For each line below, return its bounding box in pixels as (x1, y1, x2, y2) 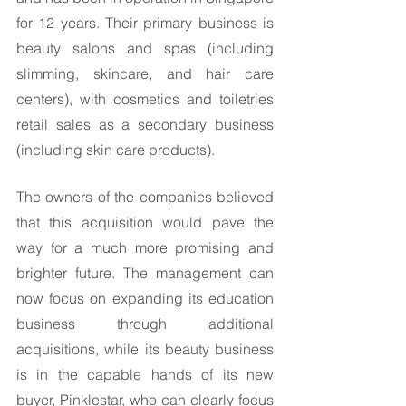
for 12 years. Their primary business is (16, 14, 274, 32)
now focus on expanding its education (16, 289, 274, 307)
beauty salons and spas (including (16, 39, 274, 57)
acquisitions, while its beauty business (16, 340, 274, 358)
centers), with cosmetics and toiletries (16, 90, 274, 108)
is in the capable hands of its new (16, 365, 274, 383)
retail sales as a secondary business (16, 115, 274, 133)
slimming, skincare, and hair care (16, 64, 274, 82)
